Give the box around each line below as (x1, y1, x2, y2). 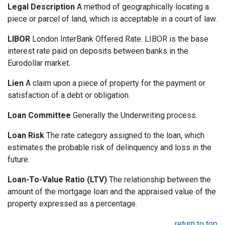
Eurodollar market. (8, 58, 70, 68)
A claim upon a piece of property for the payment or (24, 78, 205, 88)
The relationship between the (107, 175, 211, 185)
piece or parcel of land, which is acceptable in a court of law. (8, 14, 217, 24)
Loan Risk (8, 131, 44, 141)
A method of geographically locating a (75, 2, 209, 12)
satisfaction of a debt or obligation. (8, 90, 130, 100)
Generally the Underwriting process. (71, 110, 197, 121)
